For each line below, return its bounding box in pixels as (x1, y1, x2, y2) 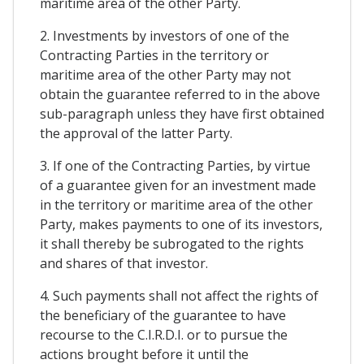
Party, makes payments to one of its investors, (40, 215, 323, 234)
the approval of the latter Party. (40, 124, 232, 143)
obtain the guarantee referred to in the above (40, 85, 320, 104)
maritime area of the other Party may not (40, 66, 291, 84)
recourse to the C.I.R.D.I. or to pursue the (40, 326, 288, 344)
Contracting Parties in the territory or (40, 46, 269, 65)
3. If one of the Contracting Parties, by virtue (40, 157, 310, 175)
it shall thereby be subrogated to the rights (40, 235, 304, 253)
